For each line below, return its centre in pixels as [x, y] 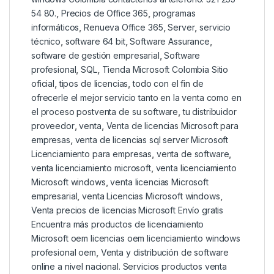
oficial [43, 84]
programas [174, 13]
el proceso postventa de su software [105, 112]
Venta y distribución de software [165, 253]
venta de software [193, 154]
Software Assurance [170, 42]
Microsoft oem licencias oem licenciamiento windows [136, 239]
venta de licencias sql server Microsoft [152, 140]
